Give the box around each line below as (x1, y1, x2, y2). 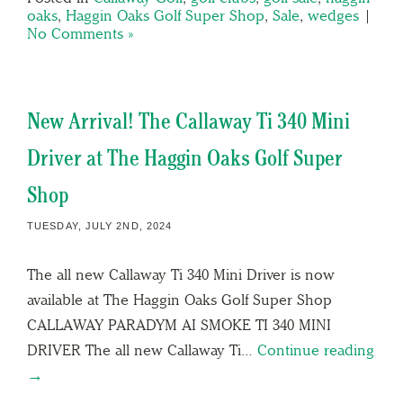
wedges (308, 5, 359, 24)
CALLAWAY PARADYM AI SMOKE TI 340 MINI (27, 315, 331, 334)
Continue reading (257, 340, 374, 359)
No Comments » (27, 23, 133, 42)
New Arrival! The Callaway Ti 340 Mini (27, 107, 350, 134)
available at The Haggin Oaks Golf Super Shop (27, 290, 332, 309)
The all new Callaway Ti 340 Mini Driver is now (27, 264, 335, 283)
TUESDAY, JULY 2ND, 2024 (27, 219, 173, 231)
